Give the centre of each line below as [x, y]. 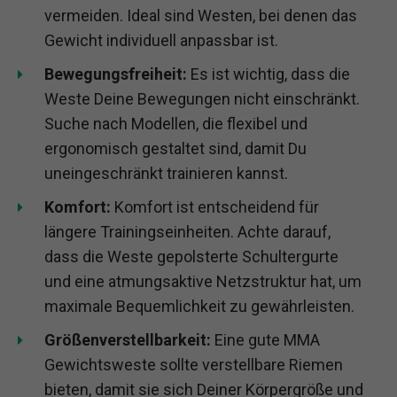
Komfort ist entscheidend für [215, 206]
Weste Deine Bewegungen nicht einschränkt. [202, 98]
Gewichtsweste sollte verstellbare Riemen [194, 364]
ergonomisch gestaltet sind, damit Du [175, 148]
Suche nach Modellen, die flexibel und [176, 123]
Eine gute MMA [265, 339]
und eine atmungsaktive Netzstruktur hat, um [203, 281]
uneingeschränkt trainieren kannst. [166, 173]
